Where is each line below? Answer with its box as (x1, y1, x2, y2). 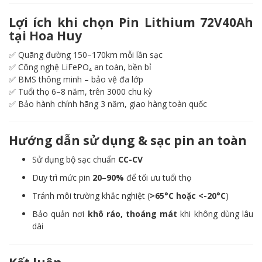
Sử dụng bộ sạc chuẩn (32, 154, 118, 165)
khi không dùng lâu (177, 208, 254, 219)
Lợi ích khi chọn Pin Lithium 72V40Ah (9, 14, 253, 30)
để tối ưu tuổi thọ (124, 172, 191, 183)
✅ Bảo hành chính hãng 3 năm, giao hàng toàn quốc (9, 98, 207, 109)
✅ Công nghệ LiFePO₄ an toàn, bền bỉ (9, 61, 151, 73)
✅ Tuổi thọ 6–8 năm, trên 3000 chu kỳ (9, 86, 152, 97)
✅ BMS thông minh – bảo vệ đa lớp (9, 74, 143, 85)
